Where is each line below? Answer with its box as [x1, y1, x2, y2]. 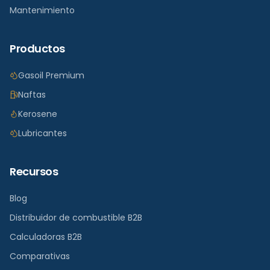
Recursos [10, 164, 58, 179]
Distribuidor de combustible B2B [10, 212, 142, 224]
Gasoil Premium [18, 69, 84, 81]
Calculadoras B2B [10, 231, 82, 243]
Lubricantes [18, 127, 67, 139]
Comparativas [10, 250, 70, 262]
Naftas [18, 89, 46, 101]
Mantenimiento [10, 4, 75, 16]
